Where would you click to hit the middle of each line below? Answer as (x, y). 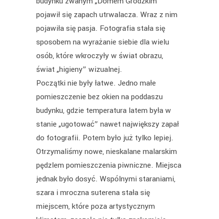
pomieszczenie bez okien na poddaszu (99, 97)
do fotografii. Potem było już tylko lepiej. (105, 138)
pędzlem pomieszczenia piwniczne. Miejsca (109, 165)
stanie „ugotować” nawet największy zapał (108, 124)
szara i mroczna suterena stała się (93, 193)
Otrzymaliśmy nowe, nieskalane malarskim (107, 152)
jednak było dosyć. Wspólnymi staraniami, (106, 179)
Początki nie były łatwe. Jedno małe (96, 83)
